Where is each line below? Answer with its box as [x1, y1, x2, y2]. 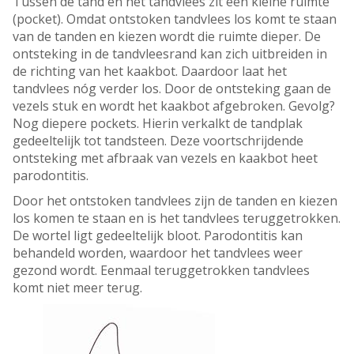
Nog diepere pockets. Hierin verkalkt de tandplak [13, 115, 303, 133]
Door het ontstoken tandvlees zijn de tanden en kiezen [13, 192, 337, 210]
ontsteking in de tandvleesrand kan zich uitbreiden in [13, 45, 327, 63]
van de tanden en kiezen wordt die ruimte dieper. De [13, 28, 321, 46]
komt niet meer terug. [13, 279, 142, 297]
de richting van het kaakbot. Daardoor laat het [13, 62, 287, 81]
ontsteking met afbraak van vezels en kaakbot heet [13, 149, 318, 168]
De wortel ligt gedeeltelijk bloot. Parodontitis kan [13, 227, 303, 245]
